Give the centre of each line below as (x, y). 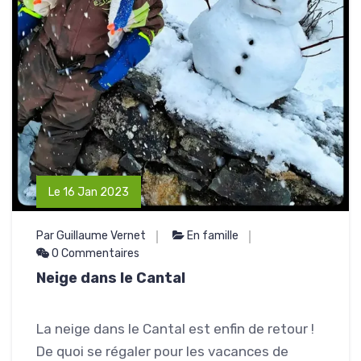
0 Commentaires (94, 253)
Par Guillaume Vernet (91, 235)
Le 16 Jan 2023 (89, 193)
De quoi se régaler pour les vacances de (162, 351)
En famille (213, 235)
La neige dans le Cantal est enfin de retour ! (175, 328)
